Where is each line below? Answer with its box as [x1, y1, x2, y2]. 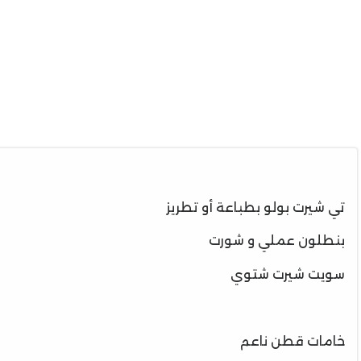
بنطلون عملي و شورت [209, 233, 345, 248]
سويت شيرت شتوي [230, 266, 345, 282]
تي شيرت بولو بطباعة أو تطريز [166, 199, 345, 215]
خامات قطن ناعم [240, 333, 345, 349]
